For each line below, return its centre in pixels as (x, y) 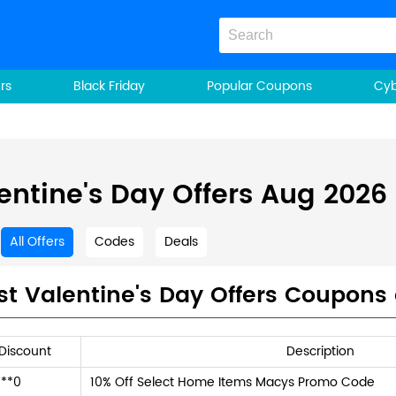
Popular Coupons (259, 86)
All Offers (37, 242)
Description (320, 351)
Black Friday (109, 86)
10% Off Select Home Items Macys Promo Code (232, 382)
